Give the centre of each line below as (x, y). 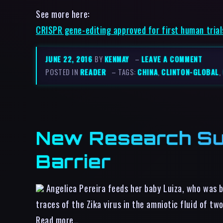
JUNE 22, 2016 (70, 59)
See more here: (63, 14)
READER (93, 72)
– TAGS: (125, 72)
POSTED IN (63, 72)
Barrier (73, 161)
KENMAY (117, 59)
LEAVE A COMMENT (172, 59)
